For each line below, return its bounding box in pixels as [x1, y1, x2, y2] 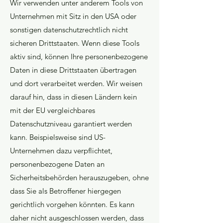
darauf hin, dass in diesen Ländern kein [10, 92, 137, 102]
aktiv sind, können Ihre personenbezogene [10, 52, 148, 61]
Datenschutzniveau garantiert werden [10, 119, 132, 128]
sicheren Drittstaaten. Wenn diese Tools [10, 38, 139, 48]
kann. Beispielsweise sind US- [10, 132, 106, 142]
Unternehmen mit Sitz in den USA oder [10, 11, 136, 21]
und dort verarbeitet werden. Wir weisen [10, 79, 142, 88]
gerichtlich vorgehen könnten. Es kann [10, 200, 134, 209]
